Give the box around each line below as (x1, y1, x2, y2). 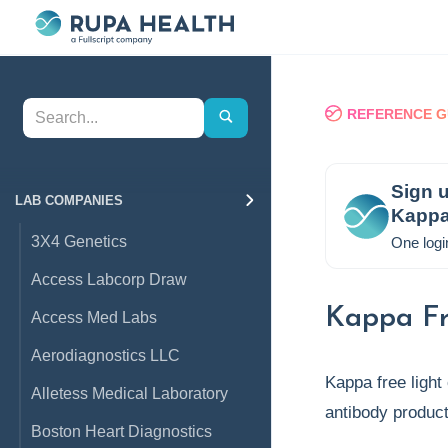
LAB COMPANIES (15, 193, 123, 208)
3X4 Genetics (31, 233, 127, 250)
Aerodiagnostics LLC (31, 347, 180, 364)
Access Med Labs (31, 309, 157, 326)
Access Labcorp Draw (31, 271, 187, 288)
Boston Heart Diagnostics (31, 423, 212, 440)
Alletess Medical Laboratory (31, 385, 228, 402)
